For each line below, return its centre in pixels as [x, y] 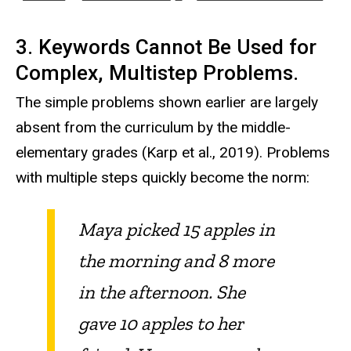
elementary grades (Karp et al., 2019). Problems [173, 153]
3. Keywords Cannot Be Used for [166, 47]
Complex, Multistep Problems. [160, 73]
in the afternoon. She [162, 291]
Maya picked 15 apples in [177, 229]
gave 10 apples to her [161, 323]
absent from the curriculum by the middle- [153, 128]
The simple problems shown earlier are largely [167, 103]
